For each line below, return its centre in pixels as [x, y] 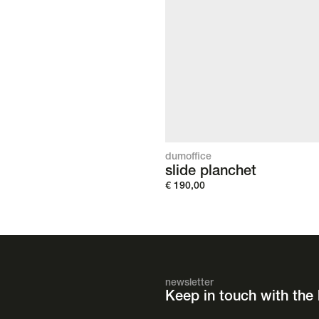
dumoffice [188, 158]
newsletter [189, 284]
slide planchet [211, 173]
